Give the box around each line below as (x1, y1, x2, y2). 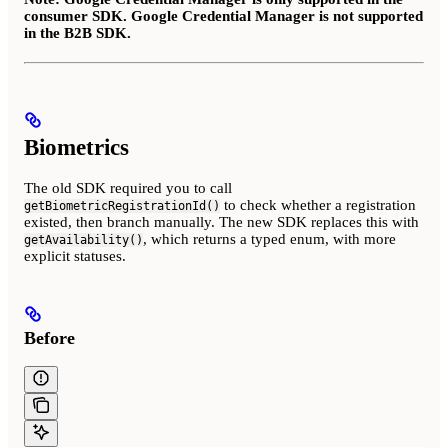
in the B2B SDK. (24, 25, 131, 42)
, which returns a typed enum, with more (143, 230, 396, 247)
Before (24, 327, 75, 348)
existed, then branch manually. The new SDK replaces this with (24, 213, 419, 230)
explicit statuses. (24, 247, 126, 264)
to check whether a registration (220, 196, 416, 213)
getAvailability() (24, 232, 143, 247)
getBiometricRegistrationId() (24, 198, 220, 213)
